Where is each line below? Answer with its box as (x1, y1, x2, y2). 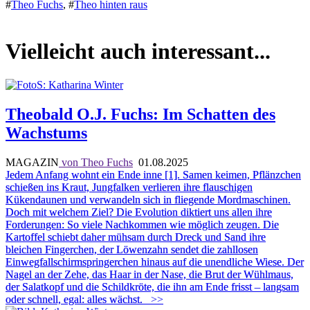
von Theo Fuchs (59, 156, 133, 168)
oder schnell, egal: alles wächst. (6, 293, 145, 305)
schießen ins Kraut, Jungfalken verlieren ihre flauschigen (6, 181, 253, 193)
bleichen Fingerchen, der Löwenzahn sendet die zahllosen (6, 244, 258, 255)
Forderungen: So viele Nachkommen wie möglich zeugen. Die (6, 219, 279, 230)
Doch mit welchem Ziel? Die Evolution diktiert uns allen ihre (6, 206, 272, 218)
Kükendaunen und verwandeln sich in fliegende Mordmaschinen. (6, 194, 291, 206)
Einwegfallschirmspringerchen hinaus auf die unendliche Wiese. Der (6, 256, 304, 268)
